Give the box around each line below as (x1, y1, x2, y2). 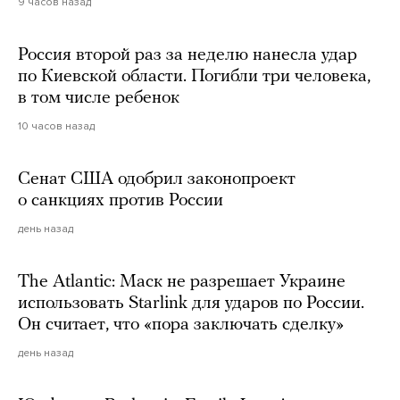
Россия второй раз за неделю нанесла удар (18, 46, 357, 64)
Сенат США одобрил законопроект (18, 170, 296, 188)
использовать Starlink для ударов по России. (18, 294, 364, 312)
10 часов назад (18, 119, 95, 132)
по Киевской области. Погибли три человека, (18, 67, 371, 86)
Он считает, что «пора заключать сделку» (18, 315, 344, 334)
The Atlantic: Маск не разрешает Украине (18, 272, 346, 291)
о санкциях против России (18, 191, 223, 210)
